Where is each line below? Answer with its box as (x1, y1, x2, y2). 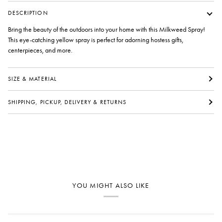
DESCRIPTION (8, 9, 48, 16)
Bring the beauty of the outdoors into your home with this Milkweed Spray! (8, 25, 205, 34)
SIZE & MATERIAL (8, 75, 56, 82)
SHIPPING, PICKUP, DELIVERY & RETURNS (8, 98, 126, 106)
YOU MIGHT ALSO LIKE (72, 181, 150, 190)
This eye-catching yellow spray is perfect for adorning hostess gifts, (8, 36, 183, 45)
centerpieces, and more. (8, 46, 74, 55)
